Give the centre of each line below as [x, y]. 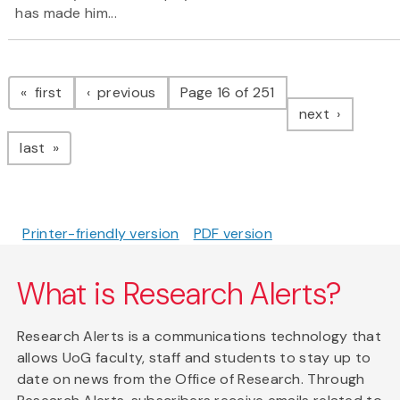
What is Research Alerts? [179, 295]
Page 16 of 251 [227, 93]
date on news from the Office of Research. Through [191, 379]
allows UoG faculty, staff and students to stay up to [194, 358]
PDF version [233, 234]
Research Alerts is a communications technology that [199, 337]
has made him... [66, 13]
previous [125, 93]
